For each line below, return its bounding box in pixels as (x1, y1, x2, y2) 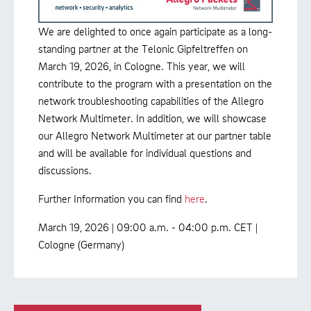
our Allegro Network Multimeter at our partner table (38, 128, 271, 143)
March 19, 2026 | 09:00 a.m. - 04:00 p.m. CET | (38, 220, 258, 235)
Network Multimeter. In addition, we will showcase (38, 111, 267, 126)
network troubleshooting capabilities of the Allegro (38, 94, 264, 108)
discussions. (38, 163, 92, 178)
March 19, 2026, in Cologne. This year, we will (38, 59, 245, 74)
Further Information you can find (38, 192, 185, 206)
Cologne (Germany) (38, 237, 124, 252)
